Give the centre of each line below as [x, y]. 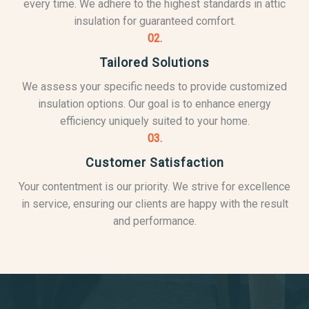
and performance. [154, 221]
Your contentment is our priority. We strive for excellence [154, 187]
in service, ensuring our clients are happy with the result [154, 204]
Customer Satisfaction [154, 162]
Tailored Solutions [154, 62]
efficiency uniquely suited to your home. [154, 121]
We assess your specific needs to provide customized [154, 87]
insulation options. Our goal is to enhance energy [154, 104]
